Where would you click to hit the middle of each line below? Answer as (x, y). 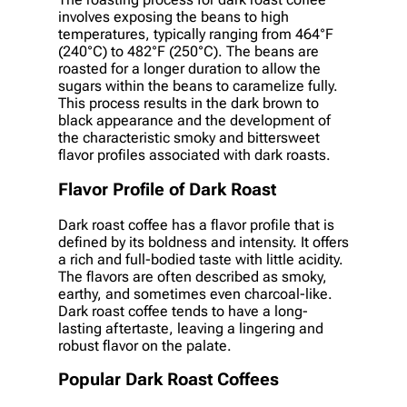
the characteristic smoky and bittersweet (189, 138)
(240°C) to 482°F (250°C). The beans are (189, 52)
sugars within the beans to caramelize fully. (198, 86)
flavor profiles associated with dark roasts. (194, 155)
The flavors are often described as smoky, (193, 276)
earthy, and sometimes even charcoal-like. (195, 293)
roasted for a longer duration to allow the (189, 69)
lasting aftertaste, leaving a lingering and (191, 328)
